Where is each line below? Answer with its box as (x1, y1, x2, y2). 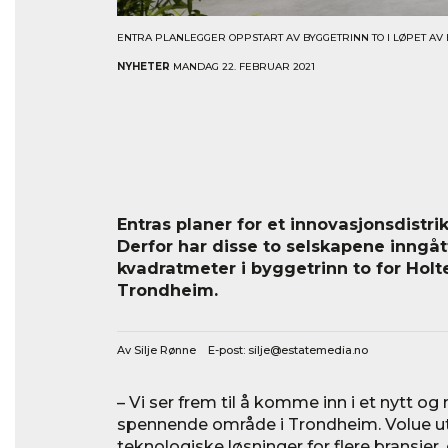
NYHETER (117, 59, 170, 73)
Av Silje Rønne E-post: (117, 343, 248, 358)
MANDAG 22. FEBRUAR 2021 (170, 59, 315, 73)
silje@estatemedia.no (248, 343, 368, 358)
